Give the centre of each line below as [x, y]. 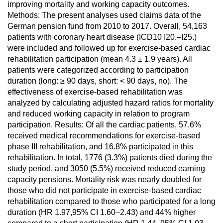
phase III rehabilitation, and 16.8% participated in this [100, 147]
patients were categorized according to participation [98, 70]
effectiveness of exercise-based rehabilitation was [95, 92]
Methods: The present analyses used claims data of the [104, 15]
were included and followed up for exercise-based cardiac [109, 48]
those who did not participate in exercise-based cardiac [104, 190]
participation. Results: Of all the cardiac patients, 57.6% [104, 125]
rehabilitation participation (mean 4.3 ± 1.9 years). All [100, 59]
